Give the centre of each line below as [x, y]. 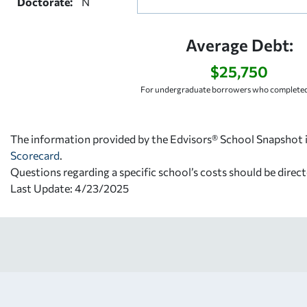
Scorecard [35, 155]
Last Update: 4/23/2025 [70, 188]
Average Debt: [239, 45]
